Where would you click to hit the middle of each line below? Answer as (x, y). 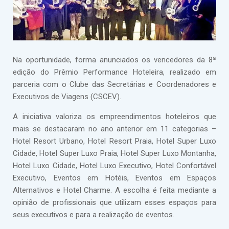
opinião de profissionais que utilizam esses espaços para (114, 202)
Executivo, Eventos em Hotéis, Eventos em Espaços (114, 178)
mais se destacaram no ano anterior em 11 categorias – (114, 129)
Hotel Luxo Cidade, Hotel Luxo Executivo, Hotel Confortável (114, 166)
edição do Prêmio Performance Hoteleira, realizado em (114, 72)
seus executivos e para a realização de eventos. (94, 215)
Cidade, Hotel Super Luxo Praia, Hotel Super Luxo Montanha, (114, 153)
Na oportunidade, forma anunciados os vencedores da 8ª (114, 60)
